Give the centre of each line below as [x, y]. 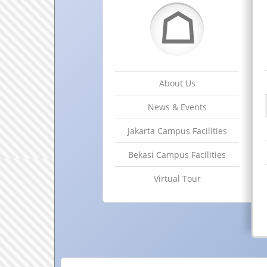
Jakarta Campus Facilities [177, 131]
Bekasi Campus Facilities [177, 155]
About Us [177, 83]
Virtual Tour [177, 179]
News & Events [177, 107]
